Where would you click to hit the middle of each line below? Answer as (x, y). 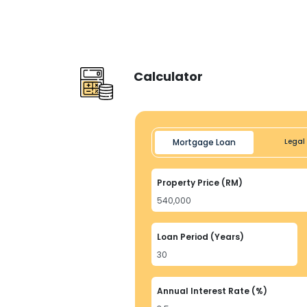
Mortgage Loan (204, 142)
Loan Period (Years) (200, 237)
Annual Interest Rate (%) (212, 291)
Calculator (168, 76)
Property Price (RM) (200, 183)
